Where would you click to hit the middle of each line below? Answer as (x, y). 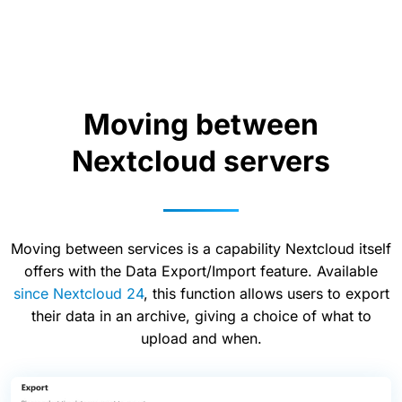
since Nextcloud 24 (78, 293)
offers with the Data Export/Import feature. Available (201, 271)
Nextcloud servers (201, 161)
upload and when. (201, 338)
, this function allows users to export (266, 293)
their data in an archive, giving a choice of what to (201, 316)
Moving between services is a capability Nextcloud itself (201, 249)
